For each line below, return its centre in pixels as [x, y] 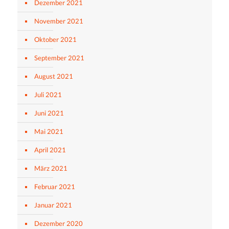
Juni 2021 [49, 113]
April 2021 [50, 150]
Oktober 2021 [55, 39]
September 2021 [59, 58]
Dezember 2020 [58, 223]
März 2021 [51, 168]
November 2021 [59, 21]
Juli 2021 [48, 94]
